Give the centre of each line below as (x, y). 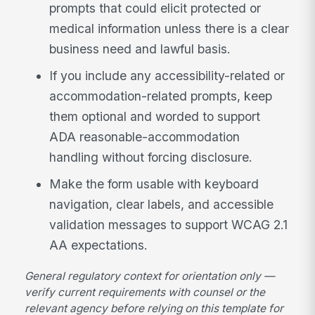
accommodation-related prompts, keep (161, 96)
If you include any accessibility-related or (167, 76)
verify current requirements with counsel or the (145, 292)
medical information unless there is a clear (169, 29)
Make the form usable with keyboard (154, 184)
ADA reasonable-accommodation (145, 137)
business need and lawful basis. (140, 49)
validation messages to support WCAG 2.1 (169, 224)
